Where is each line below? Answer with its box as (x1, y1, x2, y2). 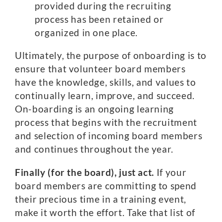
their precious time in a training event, (15, 193, 186, 205)
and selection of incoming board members (15, 130, 203, 141)
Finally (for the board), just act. (15, 166, 155, 178)
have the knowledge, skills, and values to (15, 76, 196, 88)
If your (154, 166, 187, 178)
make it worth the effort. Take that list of (15, 207, 195, 218)
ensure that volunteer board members (15, 63, 186, 74)
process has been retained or (35, 13, 164, 25)
